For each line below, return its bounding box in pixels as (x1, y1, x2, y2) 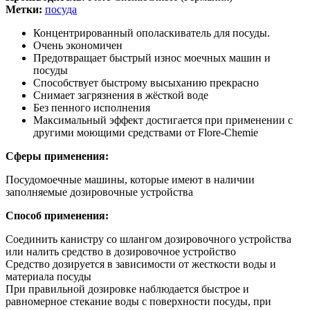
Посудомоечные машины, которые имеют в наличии (6, 173, 255, 185)
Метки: (6, 3, 42, 15)
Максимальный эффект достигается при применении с (33, 113, 293, 126)
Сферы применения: (6, 149, 109, 162)
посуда (45, 3, 77, 15)
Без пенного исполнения (33, 101, 150, 113)
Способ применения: (6, 209, 109, 221)
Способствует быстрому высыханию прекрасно (33, 76, 259, 89)
